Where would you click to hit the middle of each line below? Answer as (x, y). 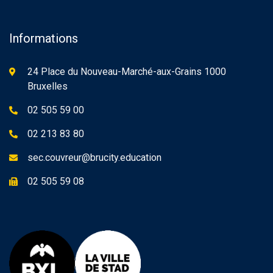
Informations (44, 38)
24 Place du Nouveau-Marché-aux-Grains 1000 (127, 72)
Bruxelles (48, 86)
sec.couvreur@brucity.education (94, 158)
